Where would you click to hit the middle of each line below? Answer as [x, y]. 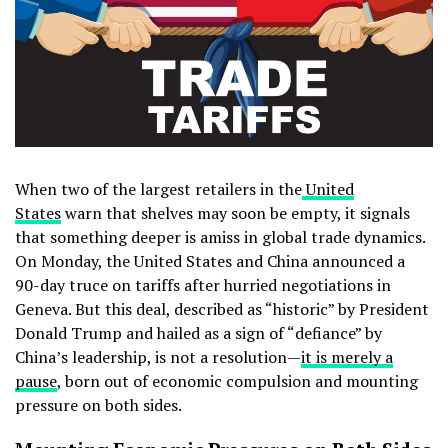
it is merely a [347, 356]
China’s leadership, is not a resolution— [158, 356]
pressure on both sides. [98, 404]
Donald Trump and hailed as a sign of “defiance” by [198, 332]
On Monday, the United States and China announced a [210, 260]
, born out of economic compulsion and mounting [237, 380]
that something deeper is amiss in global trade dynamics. [220, 236]
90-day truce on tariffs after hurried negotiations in [203, 284]
